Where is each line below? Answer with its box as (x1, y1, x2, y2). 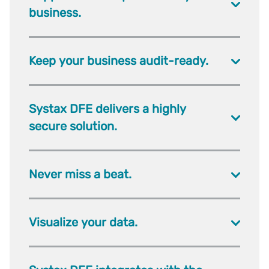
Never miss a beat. (29, 166, 131, 181)
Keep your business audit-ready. (29, 53, 208, 68)
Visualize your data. (29, 214, 138, 229)
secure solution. (29, 118, 117, 133)
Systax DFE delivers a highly (29, 101, 186, 116)
